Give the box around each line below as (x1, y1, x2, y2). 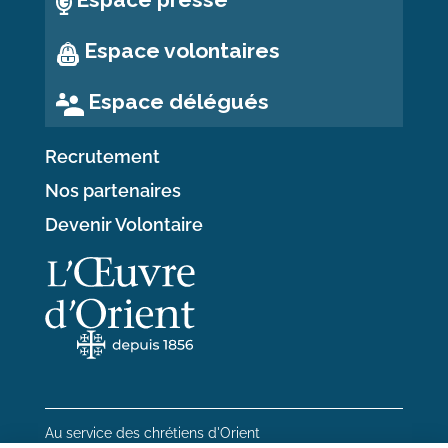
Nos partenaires (45, 181, 182, 202)
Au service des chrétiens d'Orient (45, 425, 261, 442)
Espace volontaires (83, 38, 280, 63)
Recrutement (45, 147, 161, 168)
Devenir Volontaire (45, 215, 204, 236)
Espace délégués (88, 88, 270, 114)
